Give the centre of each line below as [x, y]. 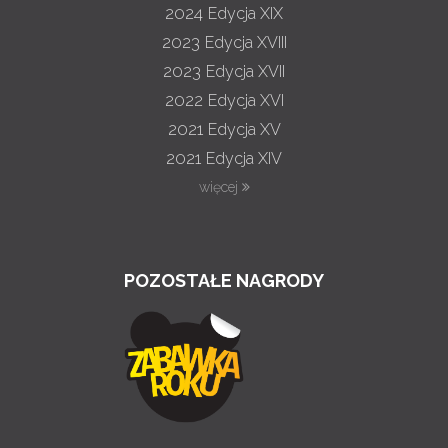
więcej [220, 187]
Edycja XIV [244, 158]
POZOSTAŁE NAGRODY [224, 280]
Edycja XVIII [245, 42]
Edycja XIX [245, 13]
